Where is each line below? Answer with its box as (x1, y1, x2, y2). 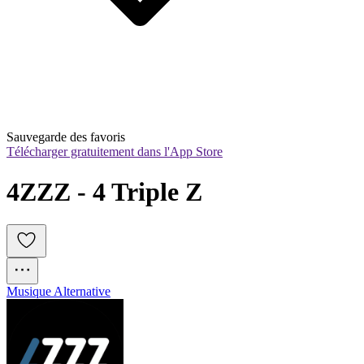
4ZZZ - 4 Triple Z (6, 176, 202, 206)
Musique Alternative (6, 284, 110, 299)
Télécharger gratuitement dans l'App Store (6, 145, 223, 159)
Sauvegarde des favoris (6, 130, 125, 145)
